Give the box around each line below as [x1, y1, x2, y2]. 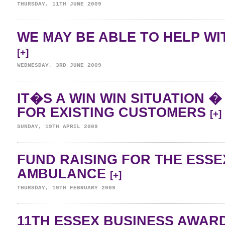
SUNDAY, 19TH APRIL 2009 [17, 124, 98, 130]
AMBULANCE [17, 166, 110, 181]
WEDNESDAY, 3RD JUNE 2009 [17, 62, 101, 68]
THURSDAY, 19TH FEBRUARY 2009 [17, 185, 116, 191]
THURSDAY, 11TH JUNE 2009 [17, 1, 101, 7]
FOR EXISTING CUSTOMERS [17, 105, 210, 120]
